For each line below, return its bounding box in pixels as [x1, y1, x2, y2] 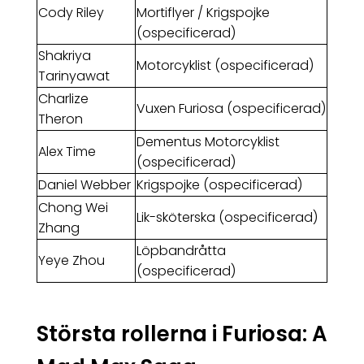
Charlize [37, 89, 89, 109]
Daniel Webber [37, 175, 131, 195]
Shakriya [37, 46, 91, 66]
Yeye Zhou [37, 251, 105, 271]
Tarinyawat [37, 67, 110, 86]
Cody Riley [37, 3, 104, 23]
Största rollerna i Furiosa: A [36, 319, 327, 349]
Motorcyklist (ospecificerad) [136, 56, 314, 76]
